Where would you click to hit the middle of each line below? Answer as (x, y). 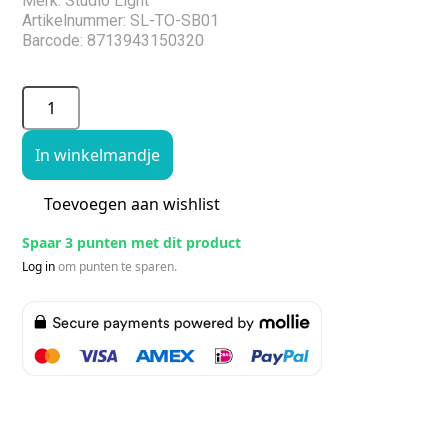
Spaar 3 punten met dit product (132, 242)
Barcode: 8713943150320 (113, 40)
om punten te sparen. (116, 266)
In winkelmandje (98, 154)
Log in (39, 266)
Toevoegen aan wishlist (131, 203)
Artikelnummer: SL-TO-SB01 (121, 20)
